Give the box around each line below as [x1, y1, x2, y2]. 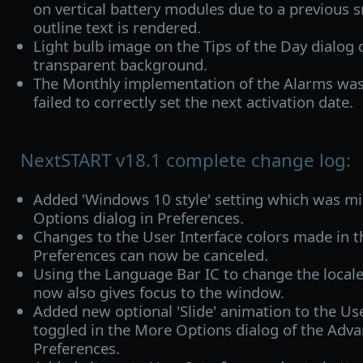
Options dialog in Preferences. [32, 207, 244, 228]
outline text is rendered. [32, 16, 201, 37]
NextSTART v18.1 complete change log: [20, 147, 351, 173]
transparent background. [32, 53, 207, 75]
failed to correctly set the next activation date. [32, 91, 353, 112]
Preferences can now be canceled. [32, 245, 268, 266]
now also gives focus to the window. [32, 282, 284, 303]
